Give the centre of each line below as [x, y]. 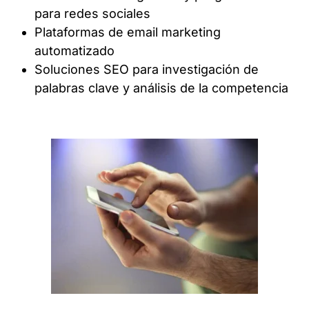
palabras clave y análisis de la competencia [161, 88]
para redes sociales [92, 14]
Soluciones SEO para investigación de [147, 70]
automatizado [74, 51]
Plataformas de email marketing [128, 32]
